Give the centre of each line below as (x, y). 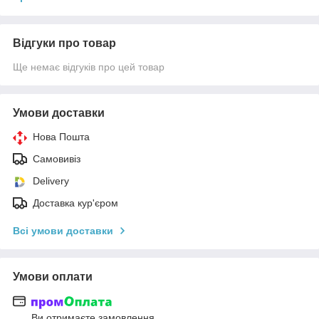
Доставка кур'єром (75, 203)
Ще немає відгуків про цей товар (89, 67)
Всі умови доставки (63, 230)
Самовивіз (57, 158)
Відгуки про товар (64, 43)
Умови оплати (53, 276)
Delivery (51, 181)
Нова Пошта (61, 136)
